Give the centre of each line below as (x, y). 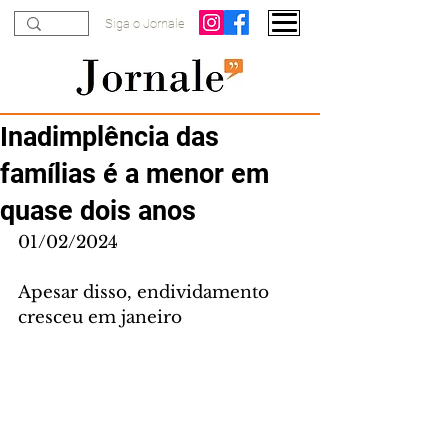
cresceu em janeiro (100, 317)
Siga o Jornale (145, 23)
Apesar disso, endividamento (146, 292)
